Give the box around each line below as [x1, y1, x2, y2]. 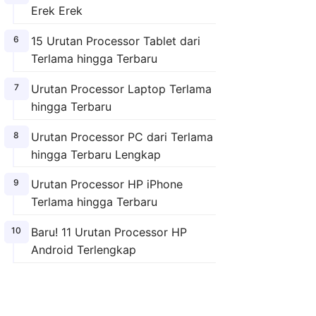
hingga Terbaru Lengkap [30, 147, 161, 162]
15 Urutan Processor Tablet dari [30, 33, 200, 48]
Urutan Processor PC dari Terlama [30, 129, 213, 144]
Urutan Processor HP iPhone [30, 177, 183, 192]
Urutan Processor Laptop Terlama [30, 81, 212, 96]
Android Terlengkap [30, 243, 136, 257]
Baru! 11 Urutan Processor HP [30, 225, 187, 240]
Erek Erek [30, 4, 83, 18]
